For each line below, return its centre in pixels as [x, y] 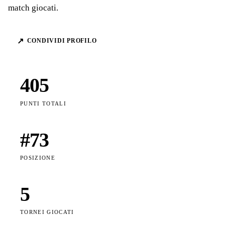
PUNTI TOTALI [43, 103]
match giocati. [33, 8]
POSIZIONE [38, 157]
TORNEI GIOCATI [47, 212]
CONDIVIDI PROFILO [62, 41]
